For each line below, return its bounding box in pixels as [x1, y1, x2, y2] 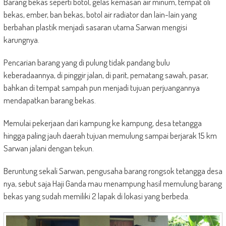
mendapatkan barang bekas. [3, 94, 96, 105]
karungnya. [3, 34, 39, 45]
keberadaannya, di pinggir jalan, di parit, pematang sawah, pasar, [3, 69, 208, 80]
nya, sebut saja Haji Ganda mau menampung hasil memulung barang [3, 178, 222, 189]
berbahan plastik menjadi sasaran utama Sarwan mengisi [3, 21, 187, 32]
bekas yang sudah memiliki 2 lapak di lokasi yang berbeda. [3, 190, 190, 201]
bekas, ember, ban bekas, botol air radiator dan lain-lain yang [3, 9, 197, 20]
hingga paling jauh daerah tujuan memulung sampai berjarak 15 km [3, 130, 217, 141]
